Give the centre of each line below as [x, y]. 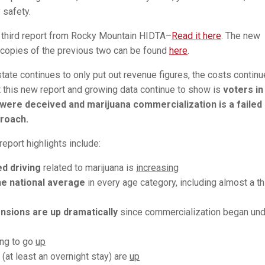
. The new [241, 36]
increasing [157, 168]
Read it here [196, 36]
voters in [243, 90]
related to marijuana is [88, 168]
